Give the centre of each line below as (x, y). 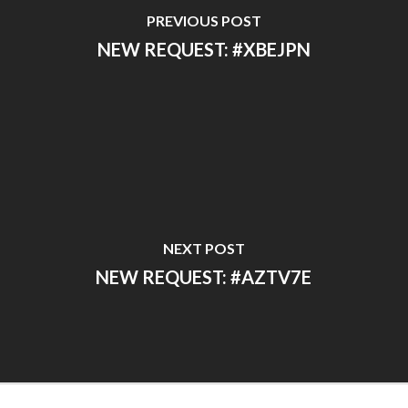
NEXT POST (204, 248)
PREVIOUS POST (204, 20)
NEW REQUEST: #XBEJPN (204, 49)
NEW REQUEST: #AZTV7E (204, 277)
